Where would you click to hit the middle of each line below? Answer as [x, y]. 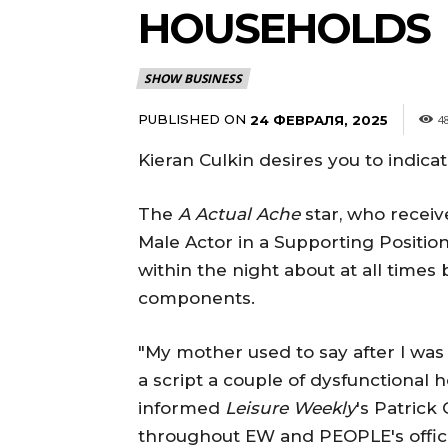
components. [196, 297]
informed [181, 407]
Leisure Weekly [290, 407]
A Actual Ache [241, 213]
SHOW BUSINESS [193, 78]
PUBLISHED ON [192, 118]
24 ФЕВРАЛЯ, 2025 [319, 119]
